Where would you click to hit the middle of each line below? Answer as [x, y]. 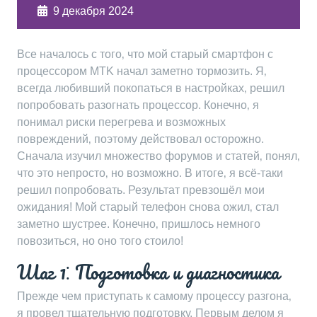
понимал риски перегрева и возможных [121, 122]
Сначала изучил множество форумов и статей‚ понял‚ [158, 156]
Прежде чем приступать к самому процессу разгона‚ [154, 296]
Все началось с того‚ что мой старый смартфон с [145, 54]
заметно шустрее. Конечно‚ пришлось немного [139, 224]
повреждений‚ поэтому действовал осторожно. [140, 139]
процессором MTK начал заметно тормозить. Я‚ [142, 71]
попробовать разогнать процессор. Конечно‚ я [138, 105]
